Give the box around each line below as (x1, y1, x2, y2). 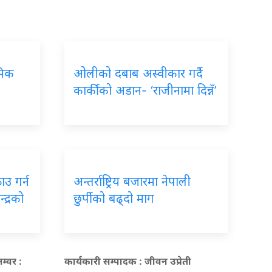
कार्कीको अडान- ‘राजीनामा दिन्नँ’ (73, 83, 217, 98)
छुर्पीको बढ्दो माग (73, 191, 154, 206)
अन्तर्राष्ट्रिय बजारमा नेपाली (73, 174, 191, 189)
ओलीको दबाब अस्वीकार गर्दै (73, 66, 203, 81)
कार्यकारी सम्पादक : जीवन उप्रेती (64, 254, 191, 267)
